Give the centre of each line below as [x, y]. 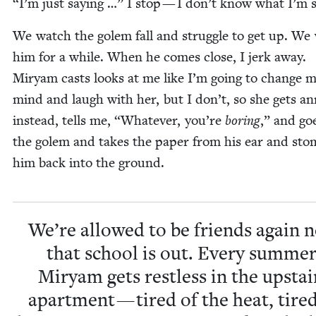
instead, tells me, [63, 121]
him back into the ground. [89, 163]
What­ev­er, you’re [173, 121]
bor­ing [243, 121]
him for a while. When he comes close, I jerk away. [159, 57]
